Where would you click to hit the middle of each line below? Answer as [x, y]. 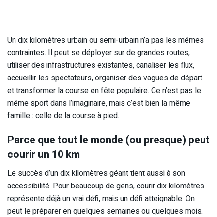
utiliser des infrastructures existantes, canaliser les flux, [101, 66]
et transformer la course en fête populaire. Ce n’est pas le [104, 91]
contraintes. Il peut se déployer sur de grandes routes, [99, 53]
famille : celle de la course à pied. [63, 116]
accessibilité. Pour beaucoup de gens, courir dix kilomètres [106, 186]
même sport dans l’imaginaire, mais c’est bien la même [99, 103]
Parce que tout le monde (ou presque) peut [108, 140]
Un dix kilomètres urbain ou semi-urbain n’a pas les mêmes [106, 40]
